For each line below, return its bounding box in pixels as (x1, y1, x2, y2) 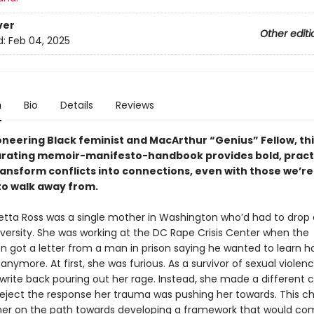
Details (60, 98, 93, 112)
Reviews (115, 98, 154, 112)
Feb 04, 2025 (8, 34, 70, 48)
